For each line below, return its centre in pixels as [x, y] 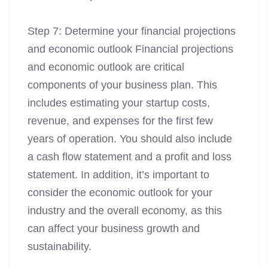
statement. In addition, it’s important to [118, 175]
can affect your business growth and [114, 229]
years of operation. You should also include [130, 139]
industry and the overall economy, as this [125, 211]
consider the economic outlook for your [120, 193]
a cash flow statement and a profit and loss [130, 157]
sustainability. [60, 247]
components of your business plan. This [122, 85]
